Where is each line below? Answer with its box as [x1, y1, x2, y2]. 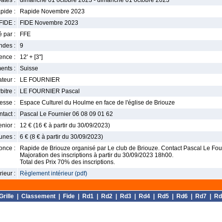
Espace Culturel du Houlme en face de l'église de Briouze [20, 99, 175, 106]
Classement [21, 193, 55, 200]
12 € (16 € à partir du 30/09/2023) [20, 122, 110, 129]
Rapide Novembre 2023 [20, 8, 85, 15]
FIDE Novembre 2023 [20, 19, 78, 26]
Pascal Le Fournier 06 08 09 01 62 [20, 111, 113, 117]
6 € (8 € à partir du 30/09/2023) [20, 133, 103, 140]
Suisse [20, 65, 38, 72]
